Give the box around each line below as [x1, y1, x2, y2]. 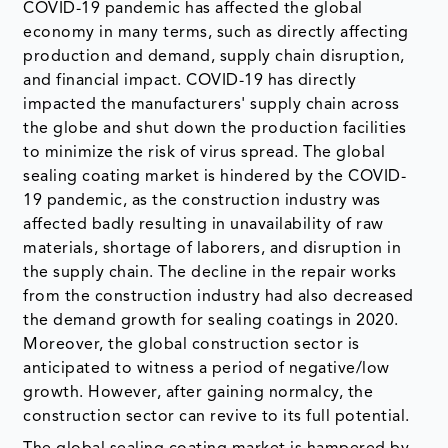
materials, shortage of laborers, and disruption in [23, 240, 402, 257]
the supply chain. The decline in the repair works [23, 264, 397, 281]
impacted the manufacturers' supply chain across [23, 96, 400, 113]
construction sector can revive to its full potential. [23, 408, 410, 425]
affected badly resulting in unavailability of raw [23, 216, 384, 233]
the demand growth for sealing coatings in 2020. [23, 312, 399, 329]
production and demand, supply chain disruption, [23, 48, 405, 65]
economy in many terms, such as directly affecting [23, 24, 409, 41]
